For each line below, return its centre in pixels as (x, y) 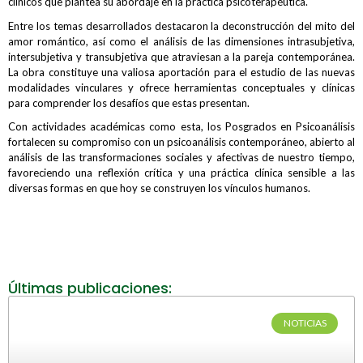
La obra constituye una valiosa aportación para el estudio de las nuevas (181, 72)
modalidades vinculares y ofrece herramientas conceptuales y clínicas (181, 87)
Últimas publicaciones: (90, 288)
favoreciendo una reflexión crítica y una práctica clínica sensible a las (181, 172)
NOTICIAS (305, 322)
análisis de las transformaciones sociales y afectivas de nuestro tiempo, (181, 157)
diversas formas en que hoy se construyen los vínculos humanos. (159, 188)
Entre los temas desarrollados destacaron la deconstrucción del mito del (181, 26)
